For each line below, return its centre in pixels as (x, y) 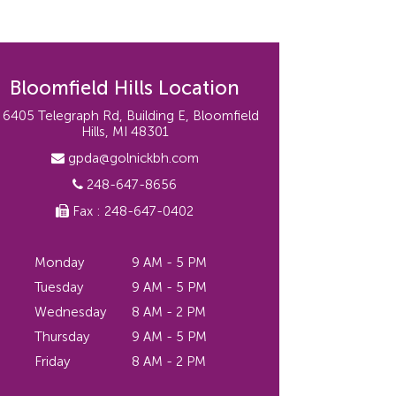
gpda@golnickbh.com (131, 158)
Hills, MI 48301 (125, 132)
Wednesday (70, 312)
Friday (52, 362)
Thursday (61, 337)
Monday (59, 263)
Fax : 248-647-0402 (131, 211)
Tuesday (58, 287)
